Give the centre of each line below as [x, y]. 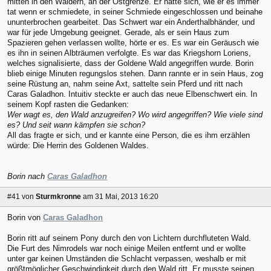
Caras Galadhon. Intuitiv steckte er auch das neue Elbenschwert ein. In [132, 94]
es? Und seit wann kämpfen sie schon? [76, 125]
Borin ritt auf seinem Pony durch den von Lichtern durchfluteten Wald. [129, 238]
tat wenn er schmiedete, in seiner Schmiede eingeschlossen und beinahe [135, 12]
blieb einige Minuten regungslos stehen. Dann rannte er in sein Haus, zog [135, 74]
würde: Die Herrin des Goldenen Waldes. [78, 146]
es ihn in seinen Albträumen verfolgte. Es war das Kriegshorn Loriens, [129, 53]
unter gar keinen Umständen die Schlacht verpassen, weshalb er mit [127, 258]
